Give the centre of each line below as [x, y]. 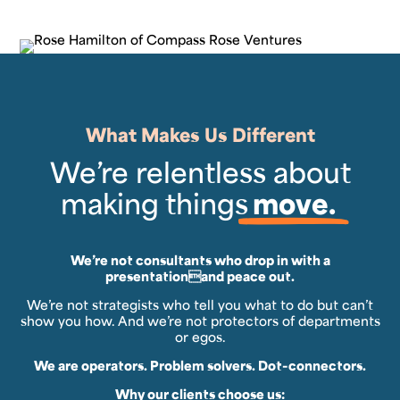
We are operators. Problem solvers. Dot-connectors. [200, 365]
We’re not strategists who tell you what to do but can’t [200, 304]
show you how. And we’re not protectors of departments [200, 320]
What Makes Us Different [200, 134]
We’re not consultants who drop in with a [200, 259]
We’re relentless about [200, 171]
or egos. [200, 336]
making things [154, 202]
